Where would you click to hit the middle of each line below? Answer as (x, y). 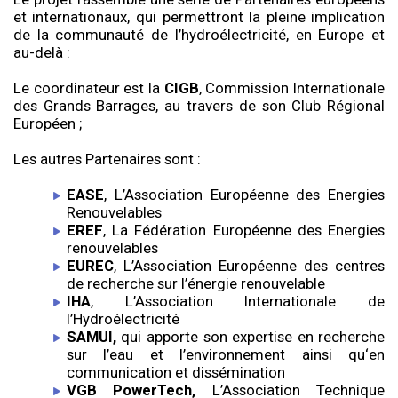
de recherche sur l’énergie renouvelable (195, 284)
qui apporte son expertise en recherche (253, 337)
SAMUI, (94, 337)
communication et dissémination (175, 373)
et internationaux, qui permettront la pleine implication (199, 17)
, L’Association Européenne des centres (249, 266)
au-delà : (41, 53)
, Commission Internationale (292, 88)
